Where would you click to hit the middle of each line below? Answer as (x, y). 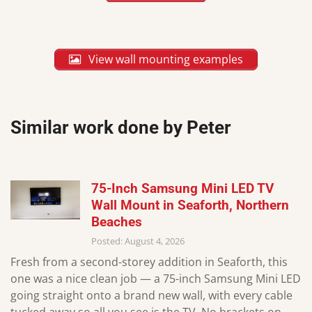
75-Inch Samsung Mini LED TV (182, 188)
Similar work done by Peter (121, 128)
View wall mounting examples (164, 59)
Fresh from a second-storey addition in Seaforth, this (149, 262)
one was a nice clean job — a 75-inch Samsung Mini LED (156, 279)
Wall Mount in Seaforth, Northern (190, 205)
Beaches (117, 221)
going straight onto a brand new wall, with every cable (151, 296)
